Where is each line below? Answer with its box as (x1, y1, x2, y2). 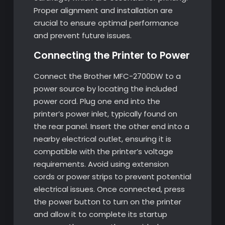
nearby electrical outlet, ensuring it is (33, 133, 171, 144)
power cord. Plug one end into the (33, 95, 160, 106)
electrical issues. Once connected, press (33, 183, 185, 194)
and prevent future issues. (33, 30, 132, 41)
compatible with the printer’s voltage (33, 146, 173, 157)
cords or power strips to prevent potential (33, 171, 191, 182)
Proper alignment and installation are (33, 5, 173, 16)
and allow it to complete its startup (33, 208, 167, 219)
